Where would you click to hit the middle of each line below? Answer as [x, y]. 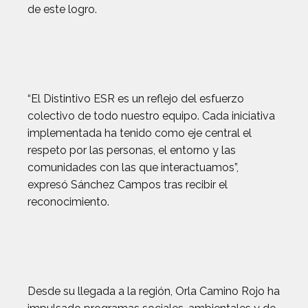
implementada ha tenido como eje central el [140, 133]
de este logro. [62, 9]
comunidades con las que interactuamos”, [133, 167]
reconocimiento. [68, 202]
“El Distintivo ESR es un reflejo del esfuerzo [136, 99]
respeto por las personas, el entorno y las [132, 150]
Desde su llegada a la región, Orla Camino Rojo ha [154, 291]
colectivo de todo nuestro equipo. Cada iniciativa [151, 116]
